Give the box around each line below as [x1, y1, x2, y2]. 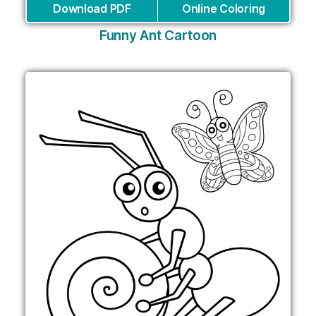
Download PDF [53, 1, 131, 16]
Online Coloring [182, 1, 265, 16]
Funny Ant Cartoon [99, 28, 217, 44]
